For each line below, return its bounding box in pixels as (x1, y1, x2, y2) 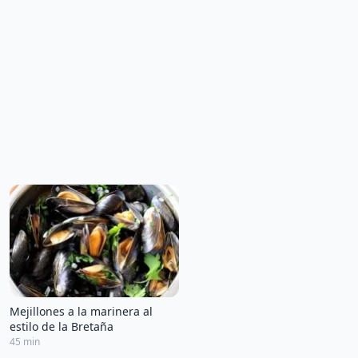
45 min (10, 335, 40, 349)
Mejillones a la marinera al (10, 304, 153, 320)
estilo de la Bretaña (10, 319, 113, 335)
